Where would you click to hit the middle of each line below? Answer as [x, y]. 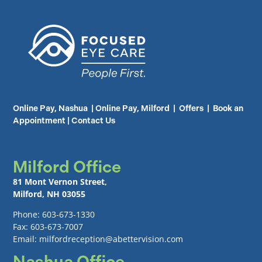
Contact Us [94, 121]
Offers [192, 109]
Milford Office [67, 167]
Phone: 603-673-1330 [54, 215]
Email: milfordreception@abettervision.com [98, 239]
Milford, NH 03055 [49, 194]
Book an [228, 109]
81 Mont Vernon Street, [60, 182]
